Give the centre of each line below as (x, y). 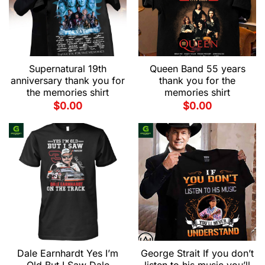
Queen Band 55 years (197, 69)
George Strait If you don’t (197, 253)
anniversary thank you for (68, 81)
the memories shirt (68, 93)
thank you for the (197, 81)
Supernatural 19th (68, 69)
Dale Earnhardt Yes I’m (68, 253)
